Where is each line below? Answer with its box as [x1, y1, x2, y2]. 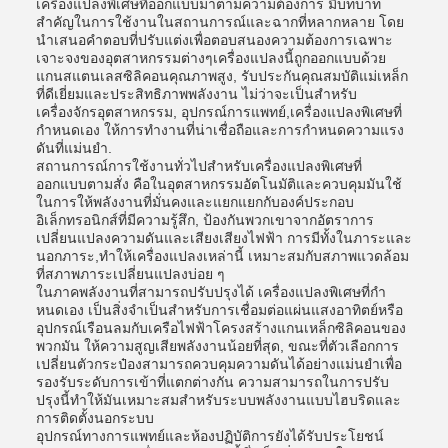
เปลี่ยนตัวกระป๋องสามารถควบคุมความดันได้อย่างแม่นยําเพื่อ [36, 356, 402, 372]
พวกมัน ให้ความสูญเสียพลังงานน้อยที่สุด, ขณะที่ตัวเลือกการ [36, 338, 399, 354]
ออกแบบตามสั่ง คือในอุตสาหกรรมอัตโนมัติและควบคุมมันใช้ [36, 176, 402, 192]
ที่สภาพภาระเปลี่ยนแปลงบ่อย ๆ [36, 266, 225, 282]
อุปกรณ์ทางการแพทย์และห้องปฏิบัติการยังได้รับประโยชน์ [36, 428, 384, 444]
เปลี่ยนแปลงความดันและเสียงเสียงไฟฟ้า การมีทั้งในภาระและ [36, 230, 412, 246]
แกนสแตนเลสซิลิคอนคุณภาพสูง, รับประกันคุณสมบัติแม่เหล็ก [36, 68, 408, 84]
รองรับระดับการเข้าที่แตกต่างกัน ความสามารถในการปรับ [36, 374, 389, 390]
